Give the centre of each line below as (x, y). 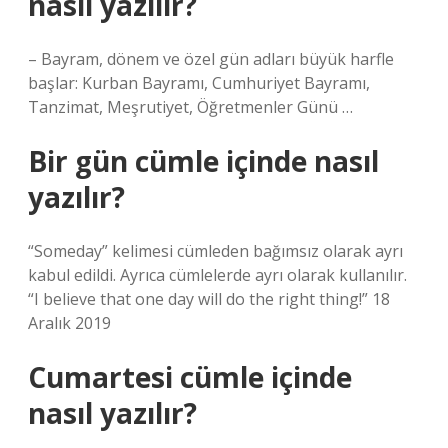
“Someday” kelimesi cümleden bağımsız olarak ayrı (215, 251)
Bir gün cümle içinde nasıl (203, 161)
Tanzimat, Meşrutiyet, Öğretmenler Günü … (190, 107)
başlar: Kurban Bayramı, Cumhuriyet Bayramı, (199, 83)
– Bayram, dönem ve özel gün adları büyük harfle (211, 59)
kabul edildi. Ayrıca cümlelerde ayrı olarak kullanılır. (217, 275)
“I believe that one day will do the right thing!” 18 (209, 299)
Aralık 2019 (69, 323)
